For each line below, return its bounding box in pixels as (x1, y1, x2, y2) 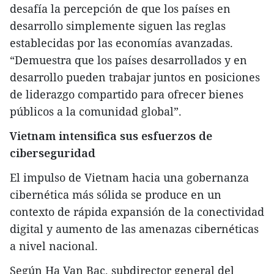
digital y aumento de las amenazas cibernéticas (10, 221, 259, 236)
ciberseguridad (10, 145, 95, 160)
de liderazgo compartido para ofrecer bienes (10, 86, 243, 102)
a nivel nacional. (10, 238, 98, 253)
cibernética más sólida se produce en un (10, 187, 221, 202)
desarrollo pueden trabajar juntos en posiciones (10, 69, 260, 84)
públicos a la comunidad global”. (10, 103, 182, 119)
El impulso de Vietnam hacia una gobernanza (10, 169, 249, 185)
